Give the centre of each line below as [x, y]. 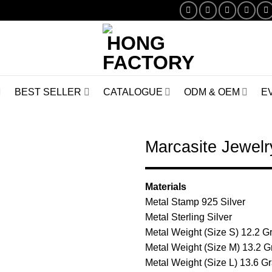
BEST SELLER [48, 92]
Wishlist [103, 189]
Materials [166, 187]
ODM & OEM [212, 92]
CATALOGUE [133, 92]
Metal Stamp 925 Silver [195, 202]
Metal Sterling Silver [189, 217]
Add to [103, 178]
